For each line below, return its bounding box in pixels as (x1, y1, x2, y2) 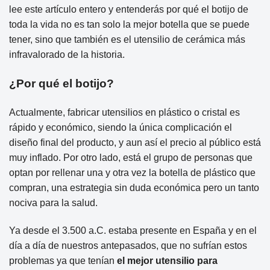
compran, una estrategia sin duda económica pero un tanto (9, 183, 259, 193)
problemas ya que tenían (9, 256, 117, 266)
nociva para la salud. (9, 198, 98, 209)
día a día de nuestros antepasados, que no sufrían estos (9, 240, 247, 251)
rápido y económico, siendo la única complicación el (9, 122, 232, 133)
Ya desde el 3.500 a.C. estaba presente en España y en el (9, 225, 257, 236)
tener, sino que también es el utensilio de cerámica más (9, 34, 245, 45)
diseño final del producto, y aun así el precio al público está (9, 137, 261, 148)
